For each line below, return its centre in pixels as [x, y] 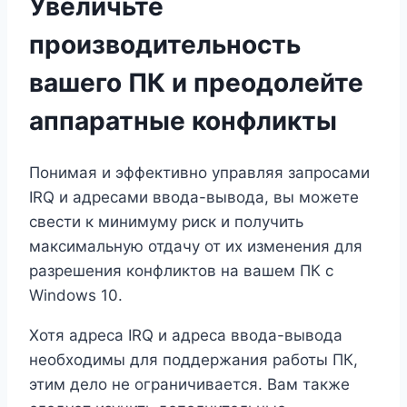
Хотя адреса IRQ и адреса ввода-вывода [186, 336]
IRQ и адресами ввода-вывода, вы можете [194, 198]
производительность [165, 44]
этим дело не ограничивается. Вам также [189, 385]
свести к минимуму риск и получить [166, 222]
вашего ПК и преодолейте [196, 82]
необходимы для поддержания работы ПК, [194, 360]
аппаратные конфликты [183, 120]
